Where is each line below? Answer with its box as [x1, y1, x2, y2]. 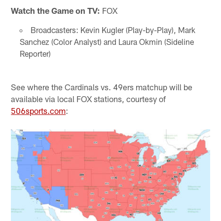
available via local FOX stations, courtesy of [11, 93, 166, 104]
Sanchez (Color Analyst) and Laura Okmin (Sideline [19, 37, 194, 47]
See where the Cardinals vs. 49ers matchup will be [11, 81, 193, 92]
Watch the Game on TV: [11, 5, 101, 16]
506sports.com [11, 105, 66, 115]
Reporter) [19, 49, 51, 59]
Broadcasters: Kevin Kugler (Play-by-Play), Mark [30, 25, 195, 35]
